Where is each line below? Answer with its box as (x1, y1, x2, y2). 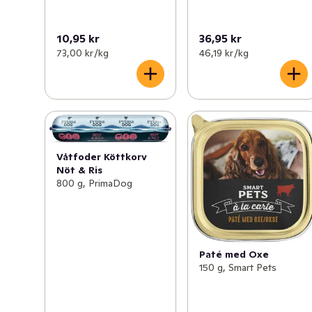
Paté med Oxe (199, 247, 270, 260)
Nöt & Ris (56, 163, 102, 176)
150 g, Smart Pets (199, 260, 277, 274)
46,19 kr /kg (199, 47, 249, 60)
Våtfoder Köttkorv (56, 150, 147, 163)
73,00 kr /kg (56, 47, 109, 60)
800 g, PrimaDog (56, 176, 132, 189)
